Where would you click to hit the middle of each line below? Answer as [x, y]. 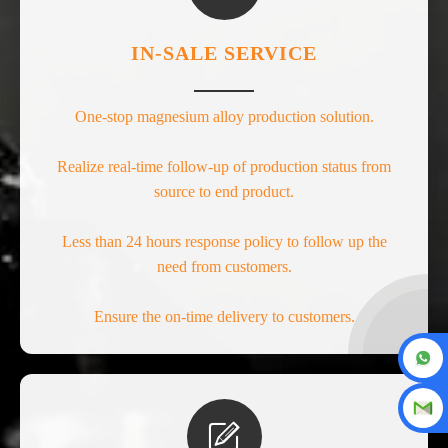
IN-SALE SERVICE [224, 52]
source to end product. [224, 191]
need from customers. [224, 266]
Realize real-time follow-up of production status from [224, 166]
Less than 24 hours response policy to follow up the [224, 241]
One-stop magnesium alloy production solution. [224, 116]
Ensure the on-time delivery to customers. [224, 316]
